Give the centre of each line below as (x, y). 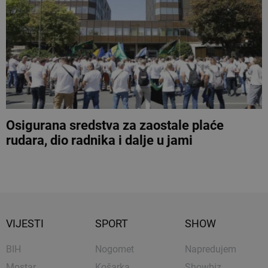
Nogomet (115, 249)
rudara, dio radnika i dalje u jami (99, 140)
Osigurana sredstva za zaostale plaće (115, 125)
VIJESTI (25, 223)
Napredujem (210, 249)
